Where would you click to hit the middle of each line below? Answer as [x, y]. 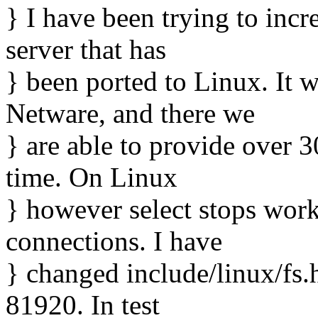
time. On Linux [92, 177]
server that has [86, 50]
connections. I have [114, 241]
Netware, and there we [130, 114]
